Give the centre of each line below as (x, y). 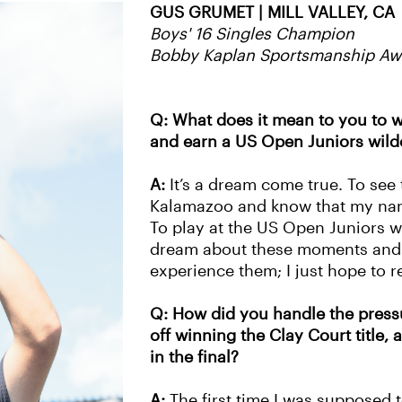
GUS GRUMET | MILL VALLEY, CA (272, 13)
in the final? (194, 357)
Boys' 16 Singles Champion (252, 34)
